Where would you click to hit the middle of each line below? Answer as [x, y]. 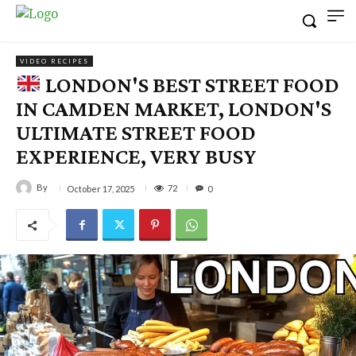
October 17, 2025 [101, 188]
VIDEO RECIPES [54, 62]
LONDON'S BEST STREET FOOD [190, 85]
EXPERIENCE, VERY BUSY [136, 157]
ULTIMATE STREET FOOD [136, 133]
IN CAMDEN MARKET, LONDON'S [174, 109]
